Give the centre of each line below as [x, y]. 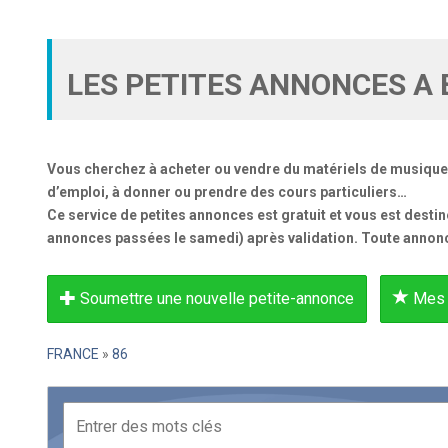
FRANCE [73, 354]
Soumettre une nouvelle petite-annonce [215, 298]
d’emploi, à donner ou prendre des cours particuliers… [227, 192]
